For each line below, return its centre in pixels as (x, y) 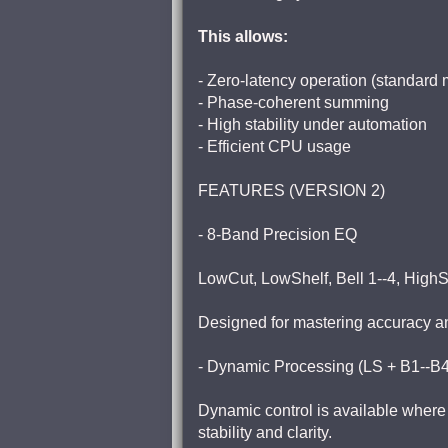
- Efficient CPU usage (274, 146)
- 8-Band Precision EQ (277, 234)
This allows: (243, 36)
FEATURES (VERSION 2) (291, 190)
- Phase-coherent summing (293, 102)
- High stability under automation (312, 124)
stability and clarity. (265, 432)
